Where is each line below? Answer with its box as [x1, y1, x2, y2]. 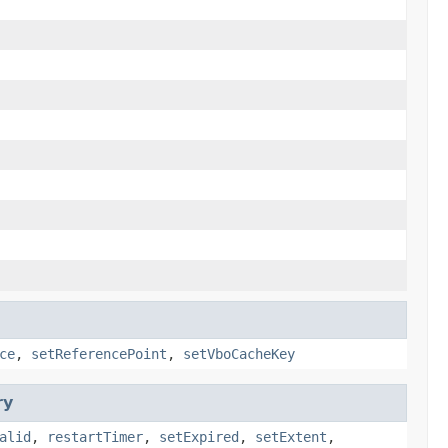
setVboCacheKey [183, 345, 295, 362]
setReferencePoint [31, 345, 167, 362]
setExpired [159, 428, 239, 445]
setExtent [255, 428, 327, 445]
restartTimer [47, 428, 143, 445]
